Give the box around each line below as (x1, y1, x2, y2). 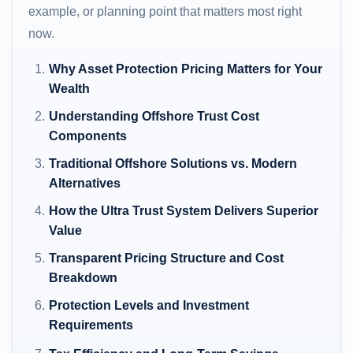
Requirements (49, 318, 134, 332)
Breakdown (49, 270, 118, 284)
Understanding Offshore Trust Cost (49, 109, 260, 123)
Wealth (49, 81, 91, 95)
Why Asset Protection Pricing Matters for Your (49, 61, 323, 76)
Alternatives (49, 176, 121, 190)
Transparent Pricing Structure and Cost (49, 251, 284, 265)
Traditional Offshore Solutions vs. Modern (49, 156, 298, 170)
